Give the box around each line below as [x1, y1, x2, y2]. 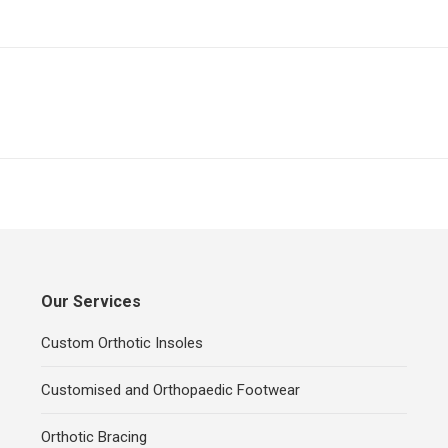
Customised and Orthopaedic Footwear [40, 381, 300, 400]
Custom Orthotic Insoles [40, 334, 203, 353]
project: [253, 133, 304, 153]
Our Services [40, 292, 141, 312]
